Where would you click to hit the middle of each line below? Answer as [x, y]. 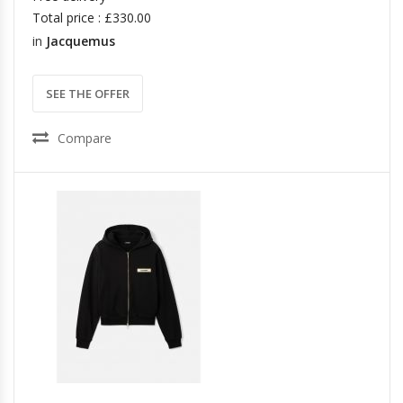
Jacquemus [81, 41]
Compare [85, 138]
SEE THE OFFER [88, 94]
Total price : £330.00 [92, 18]
